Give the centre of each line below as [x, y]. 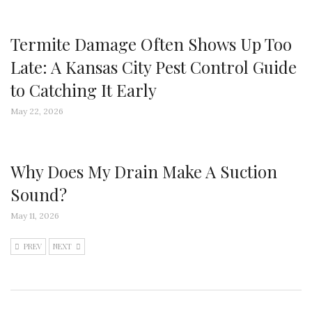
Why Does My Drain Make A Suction [144, 171]
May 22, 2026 [37, 111]
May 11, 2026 [35, 215]
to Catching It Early [84, 89]
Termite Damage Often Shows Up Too [151, 44]
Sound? [39, 194]
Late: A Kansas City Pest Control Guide [154, 67]
